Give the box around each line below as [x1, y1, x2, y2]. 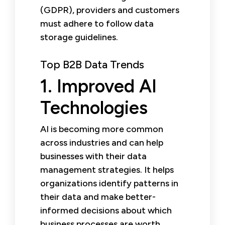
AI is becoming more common [40, 123, 163, 135]
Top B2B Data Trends [40, 57, 144, 71]
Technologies [40, 96, 148, 119]
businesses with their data [40, 150, 147, 162]
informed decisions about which [40, 204, 172, 216]
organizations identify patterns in [40, 177, 178, 189]
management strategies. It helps [40, 164, 174, 175]
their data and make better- [40, 191, 156, 202]
